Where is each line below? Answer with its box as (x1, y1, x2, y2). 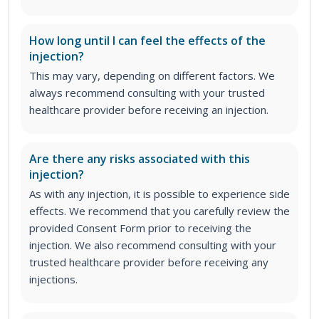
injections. (29, 271, 78, 286)
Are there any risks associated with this (29, 150, 250, 167)
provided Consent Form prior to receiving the (29, 220, 251, 235)
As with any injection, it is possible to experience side (29, 186, 290, 201)
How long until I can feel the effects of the (29, 32, 266, 48)
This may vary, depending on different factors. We (29, 68, 275, 83)
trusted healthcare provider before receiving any (29, 254, 268, 269)
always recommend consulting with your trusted (29, 85, 265, 100)
